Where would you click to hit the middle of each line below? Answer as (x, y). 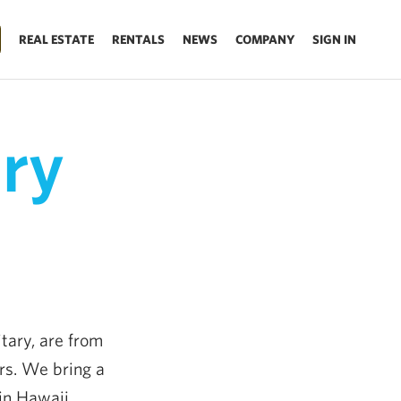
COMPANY (265, 39)
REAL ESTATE (56, 39)
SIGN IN (334, 39)
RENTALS (138, 39)
